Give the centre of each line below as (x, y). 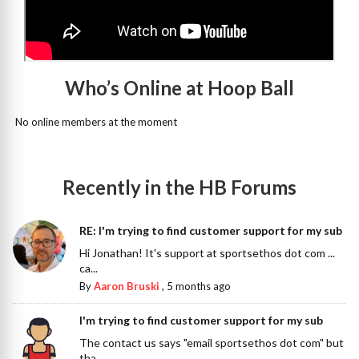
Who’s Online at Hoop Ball (179, 88)
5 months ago (199, 286)
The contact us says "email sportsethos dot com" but (212, 342)
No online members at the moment (95, 122)
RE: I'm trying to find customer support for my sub (211, 230)
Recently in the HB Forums (179, 187)
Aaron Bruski (127, 286)
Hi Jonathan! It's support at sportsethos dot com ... (208, 252)
